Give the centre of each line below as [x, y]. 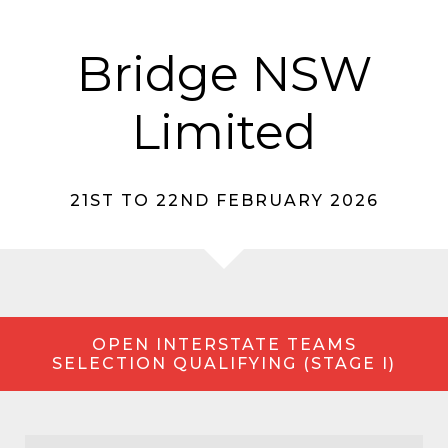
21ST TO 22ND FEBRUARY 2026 [224, 200]
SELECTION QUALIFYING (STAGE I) [224, 363]
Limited [224, 132]
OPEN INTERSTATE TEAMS [224, 344]
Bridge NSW [224, 74]
